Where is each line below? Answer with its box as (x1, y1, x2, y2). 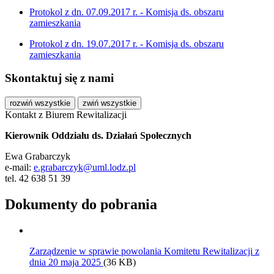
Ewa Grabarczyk (5, 151, 70, 161)
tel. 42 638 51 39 (5, 173, 70, 183)
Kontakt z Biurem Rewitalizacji (5, 109, 127, 120)
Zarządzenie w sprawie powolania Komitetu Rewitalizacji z (29, 245, 259, 256)
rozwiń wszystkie (10, 98, 70, 108)
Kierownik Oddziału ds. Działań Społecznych (5, 130, 191, 141)
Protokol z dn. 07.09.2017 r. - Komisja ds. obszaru (29, 6, 224, 17)
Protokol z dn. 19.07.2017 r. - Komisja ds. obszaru (29, 38, 224, 49)
